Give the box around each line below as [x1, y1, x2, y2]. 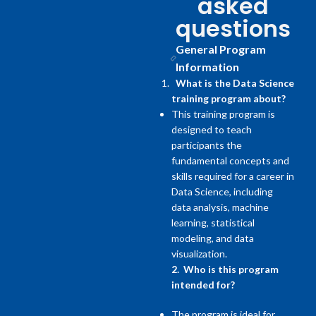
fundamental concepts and [171, 154, 290, 167]
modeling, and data [171, 232, 255, 245]
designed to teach [171, 123, 253, 136]
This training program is [171, 108, 276, 121]
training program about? [171, 92, 286, 105]
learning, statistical [171, 217, 255, 229]
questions [176, 13, 291, 45]
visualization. [171, 248, 228, 260]
